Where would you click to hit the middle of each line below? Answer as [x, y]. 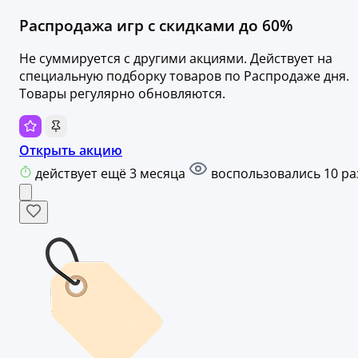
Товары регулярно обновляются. [122, 93]
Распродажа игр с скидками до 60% [156, 25]
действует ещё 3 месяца [112, 173]
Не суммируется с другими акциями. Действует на [176, 58]
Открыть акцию [71, 150]
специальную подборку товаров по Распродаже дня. [184, 76]
